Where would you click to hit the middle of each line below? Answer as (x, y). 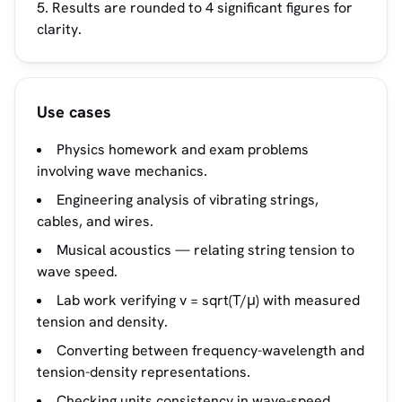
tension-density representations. (144, 372)
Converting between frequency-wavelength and (210, 350)
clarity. (59, 29)
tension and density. (102, 322)
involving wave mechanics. (122, 171)
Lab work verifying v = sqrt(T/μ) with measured (208, 300)
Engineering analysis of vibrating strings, (188, 200)
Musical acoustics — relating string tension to (205, 250)
